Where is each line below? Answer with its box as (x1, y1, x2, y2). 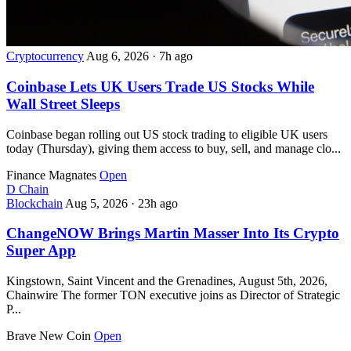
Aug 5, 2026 (65, 196, 131, 210)
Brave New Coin (6, 329, 91, 343)
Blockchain (6, 196, 63, 210)
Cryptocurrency (6, 49, 84, 63)
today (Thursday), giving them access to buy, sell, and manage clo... (6, 141, 341, 155)
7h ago (159, 49, 193, 63)
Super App (6, 242, 76, 259)
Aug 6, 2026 (86, 49, 152, 63)
